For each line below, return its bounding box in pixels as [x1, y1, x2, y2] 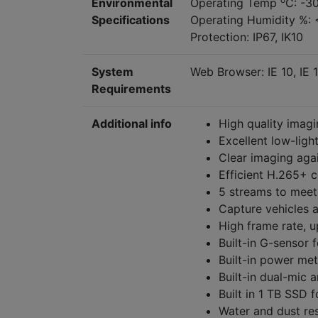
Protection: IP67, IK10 [190, 30, 303, 45]
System [92, 65, 133, 79]
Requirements [92, 82, 171, 97]
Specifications [92, 13, 170, 28]
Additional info [92, 116, 172, 131]
